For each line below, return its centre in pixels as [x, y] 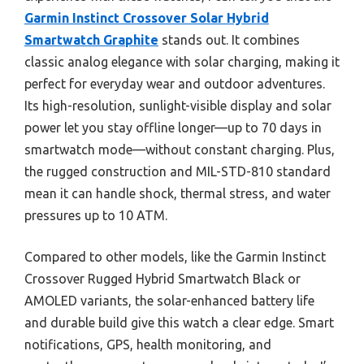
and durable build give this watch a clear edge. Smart [179, 323]
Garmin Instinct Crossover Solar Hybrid [147, 18]
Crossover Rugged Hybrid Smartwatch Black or [162, 279]
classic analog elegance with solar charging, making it [182, 62]
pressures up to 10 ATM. [96, 215]
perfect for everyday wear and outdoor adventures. [175, 84]
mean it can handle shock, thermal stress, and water [178, 193]
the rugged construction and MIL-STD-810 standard [178, 171]
